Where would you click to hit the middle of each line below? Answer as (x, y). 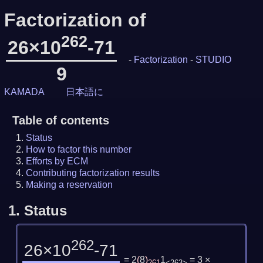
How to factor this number (79, 149)
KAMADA (24, 92)
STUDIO (214, 59)
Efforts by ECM (57, 161)
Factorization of (75, 20)
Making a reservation (70, 184)
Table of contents (60, 120)
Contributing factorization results (93, 173)
